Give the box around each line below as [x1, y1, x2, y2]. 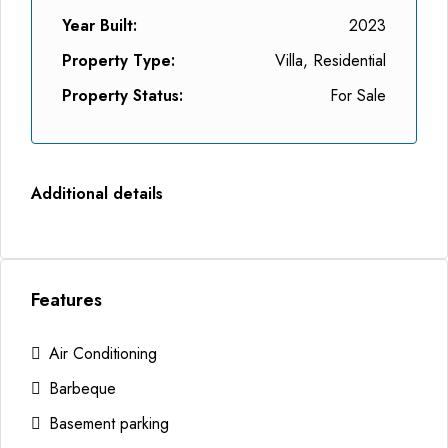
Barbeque [49, 377, 116, 400]
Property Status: [62, 84, 183, 107]
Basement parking [49, 412, 169, 435]
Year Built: [62, 14, 137, 37]
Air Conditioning [49, 342, 157, 365]
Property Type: [62, 49, 175, 72]
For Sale [330, 84, 386, 107]
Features [31, 287, 102, 313]
